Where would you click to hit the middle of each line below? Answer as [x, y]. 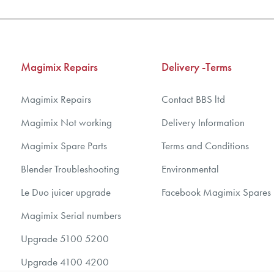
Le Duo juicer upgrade [66, 192]
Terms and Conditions [205, 146]
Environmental [190, 169]
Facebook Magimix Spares [216, 192]
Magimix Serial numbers [71, 215]
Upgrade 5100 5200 [65, 239]
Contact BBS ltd [193, 99]
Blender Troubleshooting [70, 169]
